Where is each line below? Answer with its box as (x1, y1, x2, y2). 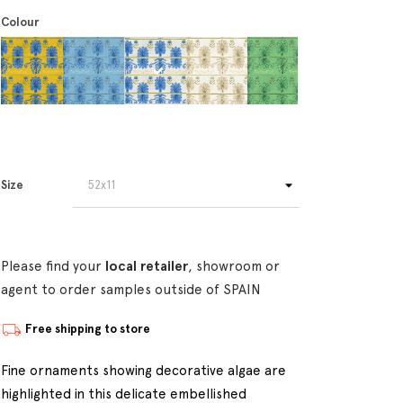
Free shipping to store (25, 322, 150, 336)
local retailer (105, 258, 188, 274)
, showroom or (188, 258, 280, 274)
